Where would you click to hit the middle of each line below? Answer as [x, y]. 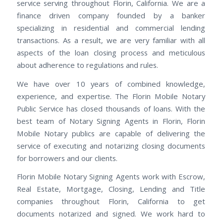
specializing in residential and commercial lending [111, 28]
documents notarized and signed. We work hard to [111, 214]
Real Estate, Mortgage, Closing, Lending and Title [111, 189]
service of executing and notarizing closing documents [111, 145]
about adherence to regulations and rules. [87, 65]
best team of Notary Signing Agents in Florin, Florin [111, 121]
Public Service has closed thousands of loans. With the [111, 108]
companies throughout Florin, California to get [111, 201]
